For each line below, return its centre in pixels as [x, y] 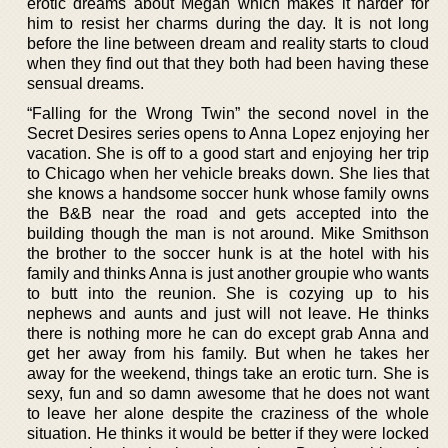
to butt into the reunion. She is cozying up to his [228, 293]
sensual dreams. [85, 83]
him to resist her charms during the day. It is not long [228, 23]
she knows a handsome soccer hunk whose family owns [228, 193]
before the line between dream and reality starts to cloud [228, 43]
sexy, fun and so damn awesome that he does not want [228, 393]
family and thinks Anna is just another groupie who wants [228, 273]
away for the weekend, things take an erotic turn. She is [228, 373]
